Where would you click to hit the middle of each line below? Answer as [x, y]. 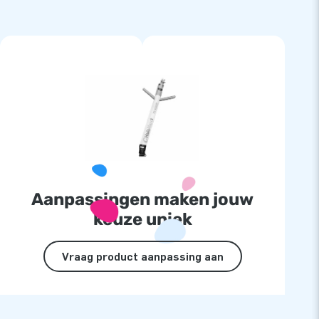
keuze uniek [142, 220]
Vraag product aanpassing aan [142, 256]
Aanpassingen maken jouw [142, 200]
